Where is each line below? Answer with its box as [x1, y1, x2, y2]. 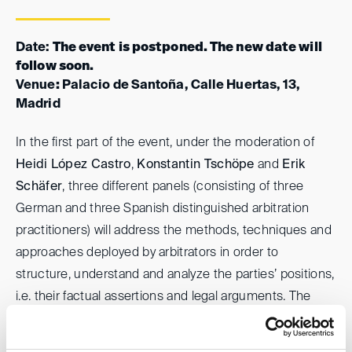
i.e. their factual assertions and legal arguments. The [16, 290, 311, 303]
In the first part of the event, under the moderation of [16, 136, 315, 149]
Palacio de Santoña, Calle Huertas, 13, [61, 79, 301, 92]
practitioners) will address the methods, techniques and [16, 224, 332, 237]
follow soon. [16, 60, 94, 73]
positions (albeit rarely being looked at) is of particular [16, 334, 316, 347]
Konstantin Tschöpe [137, 158, 255, 171]
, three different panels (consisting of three [62, 180, 304, 193]
